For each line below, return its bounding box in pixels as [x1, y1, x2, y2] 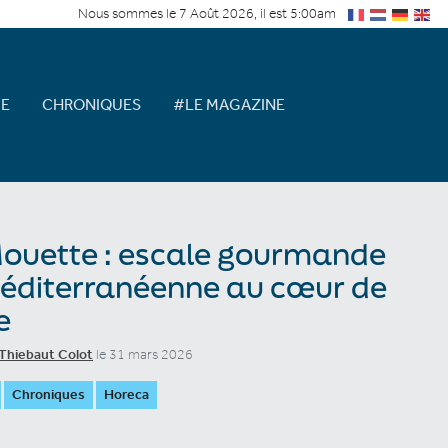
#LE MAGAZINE [172, 94, 285, 114]
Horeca [104, 385, 149, 403]
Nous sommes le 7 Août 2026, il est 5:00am [78, 5, 336, 22]
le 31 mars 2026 [93, 345, 193, 363]
